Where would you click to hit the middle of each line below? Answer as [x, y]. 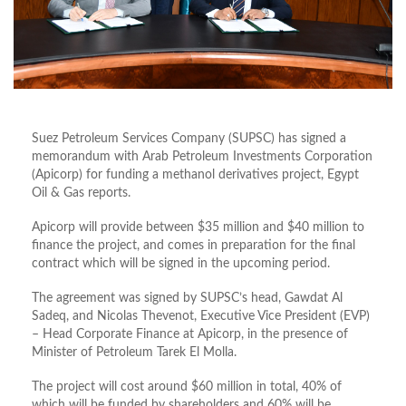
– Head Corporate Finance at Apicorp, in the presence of [190, 334]
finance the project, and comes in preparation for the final [193, 245]
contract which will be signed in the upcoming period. [181, 263]
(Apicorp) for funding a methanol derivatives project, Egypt [195, 174]
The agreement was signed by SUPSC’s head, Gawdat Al [187, 298]
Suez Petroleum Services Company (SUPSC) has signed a [189, 138]
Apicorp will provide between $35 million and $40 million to [198, 227]
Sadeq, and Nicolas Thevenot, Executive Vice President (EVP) [201, 316]
